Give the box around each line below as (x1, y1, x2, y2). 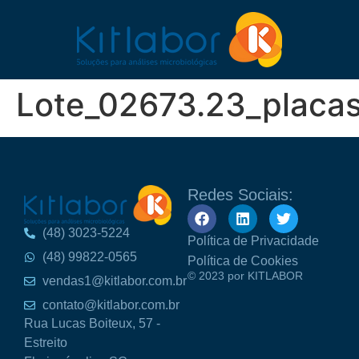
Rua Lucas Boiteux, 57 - (24, 316, 160, 330)
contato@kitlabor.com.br (42, 297, 179, 312)
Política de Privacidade (188, 234, 319, 248)
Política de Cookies (188, 254, 298, 268)
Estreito (24, 335, 67, 349)
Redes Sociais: (188, 186, 293, 204)
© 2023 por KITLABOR (188, 269, 303, 282)
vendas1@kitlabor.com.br (42, 273, 187, 288)
